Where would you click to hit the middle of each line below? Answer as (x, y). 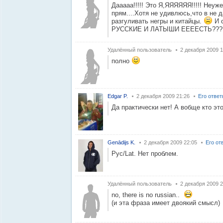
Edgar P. (118, 96)
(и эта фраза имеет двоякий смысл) (166, 203)
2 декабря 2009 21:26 (163, 96)
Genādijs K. (121, 142)
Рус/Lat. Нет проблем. (145, 154)
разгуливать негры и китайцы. (158, 21)
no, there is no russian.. (148, 195)
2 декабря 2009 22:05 (170, 142)
